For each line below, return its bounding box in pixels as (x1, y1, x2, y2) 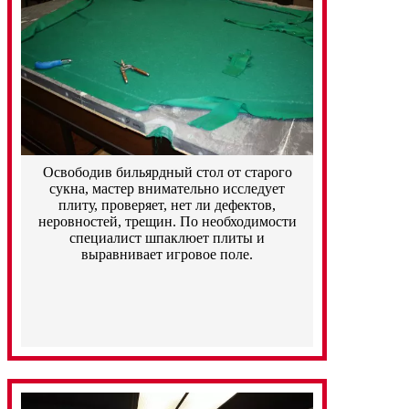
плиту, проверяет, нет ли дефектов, (58, 196, 276, 213)
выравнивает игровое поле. (81, 246, 253, 262)
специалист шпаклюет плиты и (69, 229, 265, 246)
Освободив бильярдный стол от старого (42, 163, 292, 180)
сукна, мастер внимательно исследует (49, 180, 285, 196)
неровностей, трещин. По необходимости (37, 213, 297, 229)
